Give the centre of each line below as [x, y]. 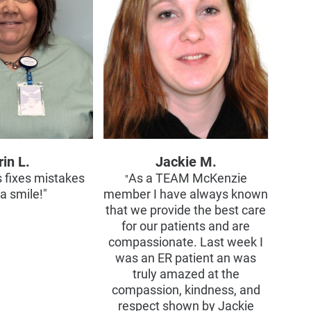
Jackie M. [186, 161]
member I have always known [186, 194]
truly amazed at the [186, 274]
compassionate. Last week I [186, 242]
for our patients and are [186, 226]
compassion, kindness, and [186, 290]
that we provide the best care [186, 210]
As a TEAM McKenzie [187, 178]
